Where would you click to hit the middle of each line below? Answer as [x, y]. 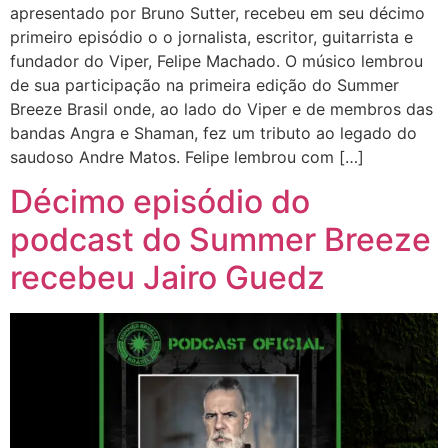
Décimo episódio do [160, 202]
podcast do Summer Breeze [220, 240]
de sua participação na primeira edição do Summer [204, 84]
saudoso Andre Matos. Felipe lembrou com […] [187, 156]
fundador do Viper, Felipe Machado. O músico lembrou [216, 60]
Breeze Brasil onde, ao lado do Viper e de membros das [221, 108]
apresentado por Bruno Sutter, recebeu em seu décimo [217, 12]
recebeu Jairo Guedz [167, 278]
